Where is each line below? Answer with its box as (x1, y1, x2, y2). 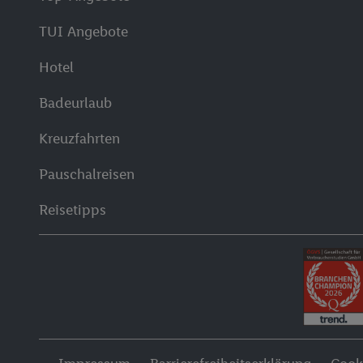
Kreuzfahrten (39, 130, 120, 147)
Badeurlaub (39, 94, 112, 112)
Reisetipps (39, 201, 106, 219)
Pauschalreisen (39, 165, 135, 183)
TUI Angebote (39, 23, 128, 41)
